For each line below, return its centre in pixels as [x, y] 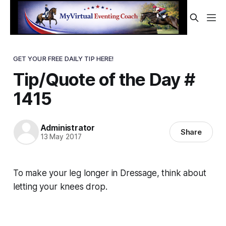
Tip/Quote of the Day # [104, 79]
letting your [36, 186]
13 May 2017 [61, 137]
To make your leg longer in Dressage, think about [109, 173]
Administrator [67, 128]
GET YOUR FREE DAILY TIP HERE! [63, 58]
